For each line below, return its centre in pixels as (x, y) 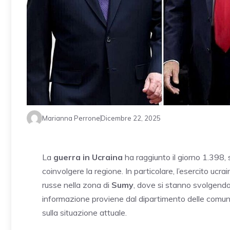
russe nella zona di (77, 185)
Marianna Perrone (71, 118)
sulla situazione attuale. (84, 213)
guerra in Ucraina (88, 157)
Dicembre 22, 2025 (131, 118)
